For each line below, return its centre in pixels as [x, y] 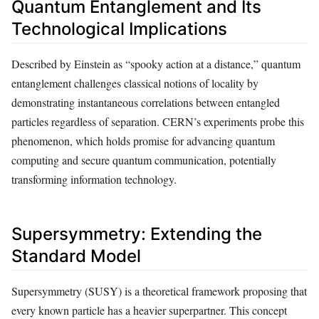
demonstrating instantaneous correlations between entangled [146, 102]
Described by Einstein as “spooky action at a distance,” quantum [156, 63]
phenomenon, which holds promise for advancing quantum [143, 140]
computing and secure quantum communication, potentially [144, 159]
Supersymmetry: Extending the [137, 234]
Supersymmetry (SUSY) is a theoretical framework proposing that [159, 291]
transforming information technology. [94, 179]
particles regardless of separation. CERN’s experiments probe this [158, 121]
